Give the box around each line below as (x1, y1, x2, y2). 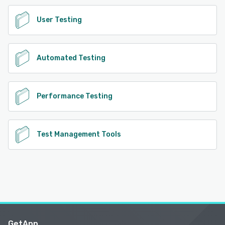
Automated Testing (37, 54, 105, 63)
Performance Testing (37, 92, 113, 101)
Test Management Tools (37, 130, 121, 139)
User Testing (37, 16, 82, 25)
